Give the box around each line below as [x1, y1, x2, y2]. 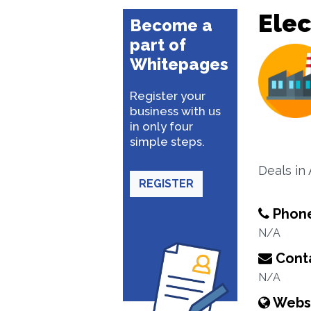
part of [130, 35, 186, 55]
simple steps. [130, 135, 205, 149]
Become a [130, 15, 212, 35]
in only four [130, 119, 193, 133]
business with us [130, 104, 221, 118]
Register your [130, 89, 205, 103]
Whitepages [130, 54, 228, 74]
